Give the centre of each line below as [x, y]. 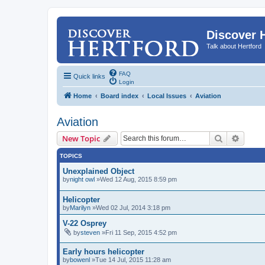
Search [235, 138]
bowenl [80, 259]
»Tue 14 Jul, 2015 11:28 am [130, 259]
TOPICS [71, 156]
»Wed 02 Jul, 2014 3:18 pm [130, 207]
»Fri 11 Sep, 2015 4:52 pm [138, 232]
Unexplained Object [98, 171]
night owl [82, 179]
